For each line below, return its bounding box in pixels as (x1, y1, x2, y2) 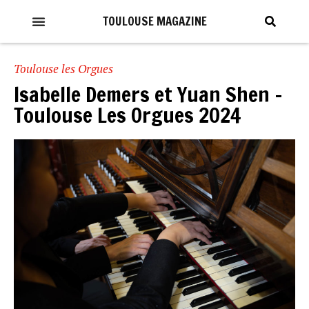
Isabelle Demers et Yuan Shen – (14, 79, 283, 109)
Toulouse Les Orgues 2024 (14, 100, 241, 130)
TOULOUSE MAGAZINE (102, 12, 207, 30)
